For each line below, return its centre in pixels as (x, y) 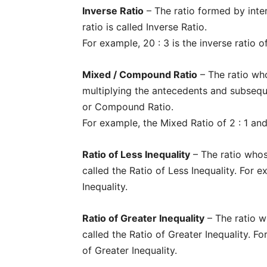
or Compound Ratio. (128, 106)
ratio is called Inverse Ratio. (145, 27)
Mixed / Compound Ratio (140, 74)
